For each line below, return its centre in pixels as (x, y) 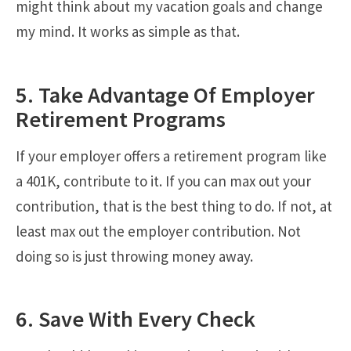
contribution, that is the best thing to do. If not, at (174, 206)
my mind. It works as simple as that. (128, 32)
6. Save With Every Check (136, 319)
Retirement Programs (121, 119)
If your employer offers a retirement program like (171, 156)
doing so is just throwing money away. (134, 256)
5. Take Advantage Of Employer (165, 95)
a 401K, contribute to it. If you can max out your (163, 181)
